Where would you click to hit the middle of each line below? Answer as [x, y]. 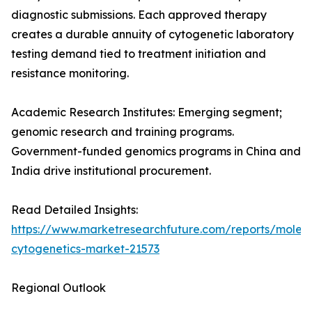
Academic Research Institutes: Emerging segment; [147, 112]
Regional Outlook [58, 288]
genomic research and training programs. [123, 132]
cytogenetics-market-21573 [85, 249]
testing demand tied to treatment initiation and [139, 54]
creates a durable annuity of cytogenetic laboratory [153, 34]
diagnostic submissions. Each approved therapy [139, 15]
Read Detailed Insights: [75, 210]
